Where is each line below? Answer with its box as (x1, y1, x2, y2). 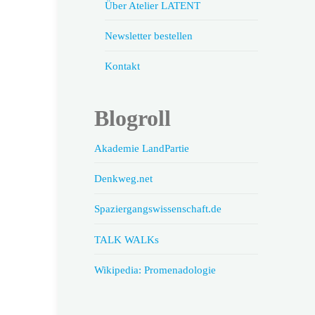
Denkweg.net (94, 172, 153, 185)
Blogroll (94, 105, 171, 131)
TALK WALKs (94, 233, 159, 245)
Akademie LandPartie (94, 141, 189, 154)
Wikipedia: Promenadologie (94, 263, 216, 276)
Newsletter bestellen (104, 29, 193, 41)
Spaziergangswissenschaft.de (94, 202, 221, 215)
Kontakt (104, 60, 140, 72)
